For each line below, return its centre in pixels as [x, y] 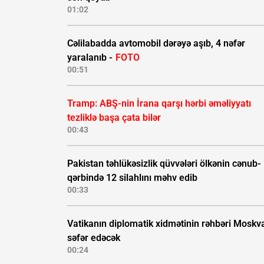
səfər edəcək [94, 238]
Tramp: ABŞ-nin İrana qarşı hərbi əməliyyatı [159, 104]
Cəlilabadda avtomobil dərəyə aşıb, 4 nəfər [156, 44]
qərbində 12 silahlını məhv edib [132, 178]
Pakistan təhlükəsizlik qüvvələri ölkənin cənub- [164, 164]
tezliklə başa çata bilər [114, 118]
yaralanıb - [91, 58]
